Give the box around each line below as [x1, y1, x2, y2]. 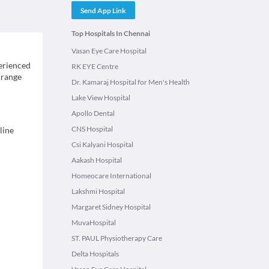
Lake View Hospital [71, 93, 130, 102]
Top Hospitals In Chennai [71, 29, 150, 38]
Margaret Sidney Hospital [71, 202, 151, 211]
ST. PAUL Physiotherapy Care [71, 234, 162, 243]
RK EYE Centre [71, 62, 118, 71]
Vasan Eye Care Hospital [71, 46, 147, 55]
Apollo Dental [71, 109, 115, 118]
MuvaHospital [71, 218, 116, 227]
